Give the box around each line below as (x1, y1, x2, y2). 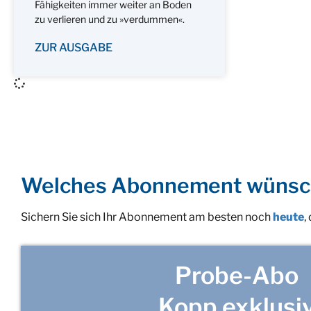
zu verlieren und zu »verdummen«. (35, 12, 185, 25)
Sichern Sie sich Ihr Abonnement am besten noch (21, 210, 273, 224)
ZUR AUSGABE (35, 40, 112, 54)
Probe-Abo (175, 260, 299, 289)
